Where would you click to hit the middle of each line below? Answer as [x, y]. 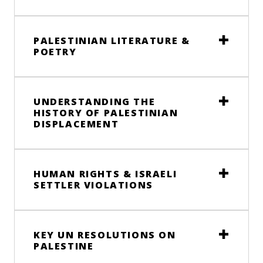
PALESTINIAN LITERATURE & [112, 41]
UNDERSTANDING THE [95, 102]
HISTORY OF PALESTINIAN [106, 113]
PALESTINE [64, 246]
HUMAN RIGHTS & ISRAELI [105, 174]
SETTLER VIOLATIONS [93, 185]
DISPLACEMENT [76, 124]
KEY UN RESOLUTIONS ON [105, 235]
